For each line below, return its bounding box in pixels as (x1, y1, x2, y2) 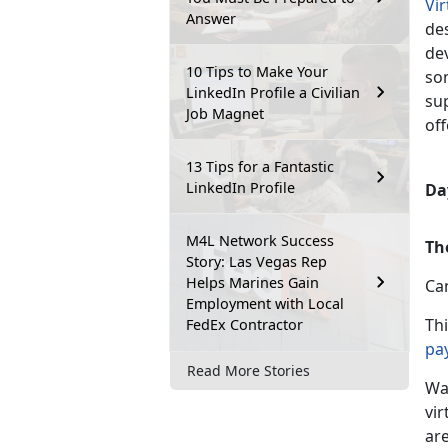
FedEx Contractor (186, 314, 303, 334)
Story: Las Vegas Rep (186, 251, 327, 271)
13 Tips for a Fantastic (186, 156, 334, 176)
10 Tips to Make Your (186, 61, 328, 81)
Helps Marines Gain (186, 272, 319, 292)
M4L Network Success (186, 230, 334, 250)
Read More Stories (187, 361, 310, 381)
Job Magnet (186, 103, 264, 123)
